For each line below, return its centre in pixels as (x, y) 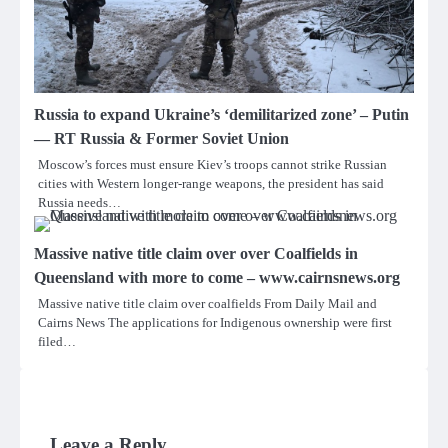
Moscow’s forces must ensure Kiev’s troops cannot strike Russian (212, 164)
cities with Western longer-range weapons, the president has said (211, 183)
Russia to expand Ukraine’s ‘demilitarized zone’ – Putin (221, 114)
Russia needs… (79, 202)
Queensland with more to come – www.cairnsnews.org (217, 277)
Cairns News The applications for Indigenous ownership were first (215, 322)
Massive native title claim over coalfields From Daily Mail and (207, 303)
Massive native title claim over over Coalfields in (196, 253)
